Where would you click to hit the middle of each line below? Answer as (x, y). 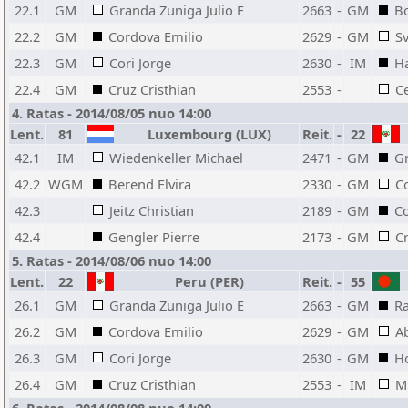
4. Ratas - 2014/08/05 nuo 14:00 (112, 113)
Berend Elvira (150, 184)
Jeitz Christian (152, 210)
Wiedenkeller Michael (176, 158)
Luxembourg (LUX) (206, 134)
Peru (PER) (206, 281)
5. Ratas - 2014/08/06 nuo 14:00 (112, 260)
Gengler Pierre (154, 237)
